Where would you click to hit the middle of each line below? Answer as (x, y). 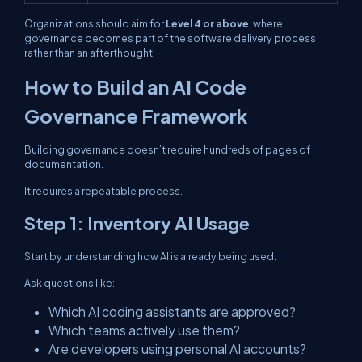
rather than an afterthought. (90, 53)
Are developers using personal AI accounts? (177, 349)
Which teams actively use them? (144, 330)
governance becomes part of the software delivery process (170, 38)
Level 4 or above (207, 23)
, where (266, 23)
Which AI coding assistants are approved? (172, 311)
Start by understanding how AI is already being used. (150, 256)
